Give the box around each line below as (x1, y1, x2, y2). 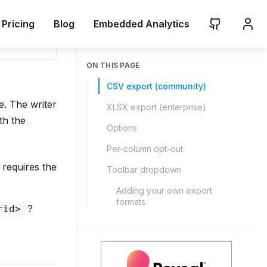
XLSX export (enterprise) (107, 102, 206, 112)
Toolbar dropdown (107, 164, 181, 175)
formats (116, 197, 145, 207)
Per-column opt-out (107, 144, 183, 154)
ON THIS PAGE (86, 61, 140, 70)
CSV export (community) (107, 81, 206, 91)
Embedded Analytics (94, 18, 190, 30)
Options (107, 123, 137, 133)
